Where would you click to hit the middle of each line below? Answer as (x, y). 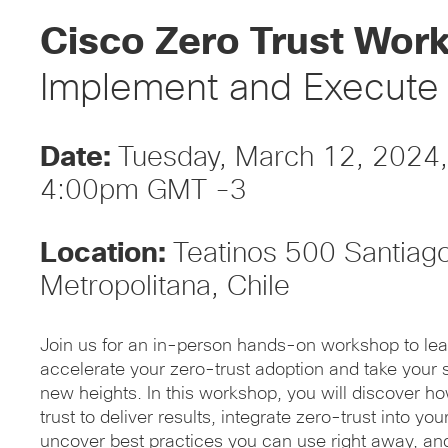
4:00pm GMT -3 (143, 190)
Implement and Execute (239, 88)
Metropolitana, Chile (165, 286)
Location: (106, 253)
